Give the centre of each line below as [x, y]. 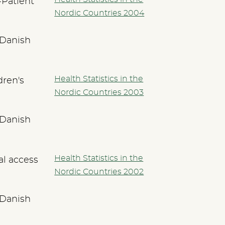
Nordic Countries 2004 [99, 13]
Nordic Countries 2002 [99, 172]
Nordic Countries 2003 [99, 92]
